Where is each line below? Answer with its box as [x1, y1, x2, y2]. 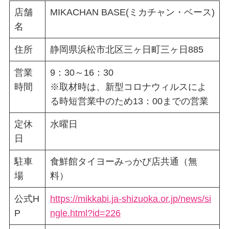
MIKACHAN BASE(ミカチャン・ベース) [50, 7, 215, 17]
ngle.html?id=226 [50, 208, 121, 218]
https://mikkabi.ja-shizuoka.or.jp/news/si [50, 193, 211, 204]
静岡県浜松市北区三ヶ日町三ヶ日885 [50, 44, 203, 55]
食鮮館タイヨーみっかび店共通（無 [50, 156, 197, 167]
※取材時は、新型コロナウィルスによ [50, 81, 207, 92]
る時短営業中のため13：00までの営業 [50, 96, 209, 106]
